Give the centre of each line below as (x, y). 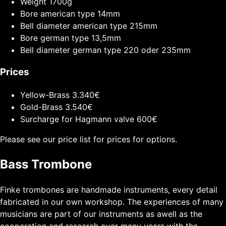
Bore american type (59, 13)
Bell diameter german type (72, 50)
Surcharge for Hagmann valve (78, 119)
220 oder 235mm (157, 50)
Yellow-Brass (46, 95)
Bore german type (56, 38)
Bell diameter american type (75, 25)
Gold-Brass (43, 107)
